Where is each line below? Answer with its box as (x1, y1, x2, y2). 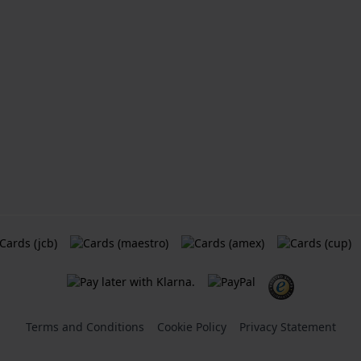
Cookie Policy (156, 319, 226, 334)
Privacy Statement (239, 319, 336, 334)
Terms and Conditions (25, 319, 144, 334)
